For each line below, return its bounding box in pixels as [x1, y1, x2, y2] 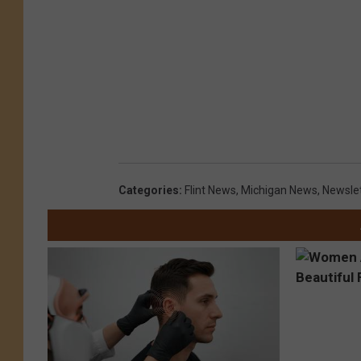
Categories [118, 183, 179, 197]
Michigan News [241, 183, 317, 197]
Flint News [185, 183, 236, 197]
